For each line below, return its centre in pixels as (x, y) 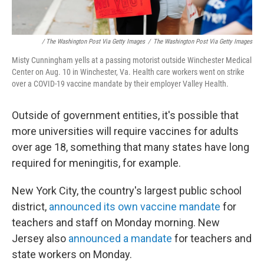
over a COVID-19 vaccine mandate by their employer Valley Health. (120, 84)
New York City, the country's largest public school (127, 191)
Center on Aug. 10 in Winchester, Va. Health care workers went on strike (128, 72)
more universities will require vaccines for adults (125, 131)
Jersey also (40, 238)
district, (30, 207)
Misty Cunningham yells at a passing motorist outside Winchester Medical (132, 60)
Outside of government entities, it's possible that (125, 115)
